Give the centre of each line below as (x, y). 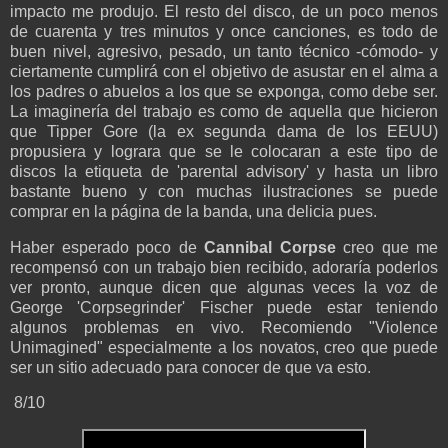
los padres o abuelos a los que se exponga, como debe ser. (224, 91)
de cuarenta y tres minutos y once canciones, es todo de (224, 31)
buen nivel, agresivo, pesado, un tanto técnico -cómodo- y (224, 51)
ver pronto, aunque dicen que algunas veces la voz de (224, 287)
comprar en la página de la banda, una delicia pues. (193, 211)
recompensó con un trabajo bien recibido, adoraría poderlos (224, 267)
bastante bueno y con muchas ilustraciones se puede (224, 191)
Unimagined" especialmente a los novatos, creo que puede (224, 347)
